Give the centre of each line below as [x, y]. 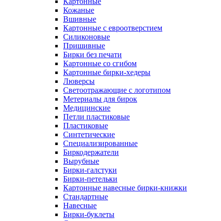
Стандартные [86, 196]
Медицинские [87, 108]
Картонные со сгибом [100, 63]
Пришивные [84, 45]
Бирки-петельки [90, 179]
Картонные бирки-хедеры [107, 72]
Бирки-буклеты [89, 214]
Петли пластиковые [96, 116]
